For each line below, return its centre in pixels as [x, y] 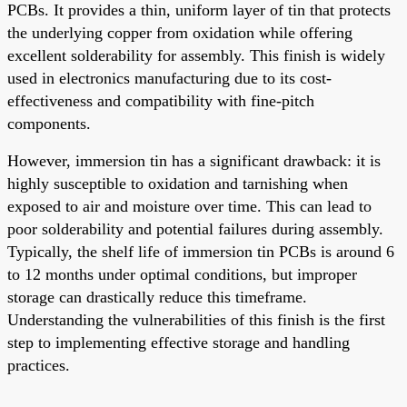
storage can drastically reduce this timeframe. [157, 297]
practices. [39, 365]
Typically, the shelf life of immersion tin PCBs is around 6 [201, 251]
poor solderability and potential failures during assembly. [195, 228]
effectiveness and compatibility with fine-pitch [161, 100]
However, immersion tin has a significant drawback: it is [194, 160]
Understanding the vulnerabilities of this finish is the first [196, 319]
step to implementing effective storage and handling [179, 342]
